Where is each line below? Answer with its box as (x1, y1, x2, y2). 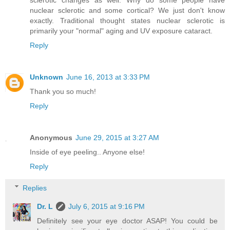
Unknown (30, 73, 63, 82)
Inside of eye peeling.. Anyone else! (30, 148, 145, 157)
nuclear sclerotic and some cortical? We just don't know (30, 6, 225, 15)
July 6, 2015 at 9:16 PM (68, 202, 145, 210)
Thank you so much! (30, 87, 96, 96)
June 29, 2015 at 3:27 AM (75, 133, 159, 142)
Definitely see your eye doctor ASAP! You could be (37, 216, 218, 225)
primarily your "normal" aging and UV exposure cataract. (30, 27, 213, 35)
